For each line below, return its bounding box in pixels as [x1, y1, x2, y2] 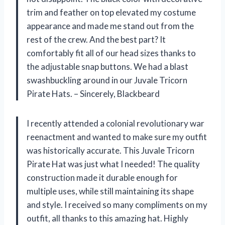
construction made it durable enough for [27, 172, 178, 183]
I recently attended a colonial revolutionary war [27, 118, 204, 129]
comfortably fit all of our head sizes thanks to [27, 48, 196, 59]
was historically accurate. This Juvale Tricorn [27, 145, 194, 156]
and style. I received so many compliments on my [27, 199, 207, 210]
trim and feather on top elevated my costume [27, 7, 196, 18]
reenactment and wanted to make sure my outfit [27, 132, 207, 143]
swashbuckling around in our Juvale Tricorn [27, 75, 187, 86]
